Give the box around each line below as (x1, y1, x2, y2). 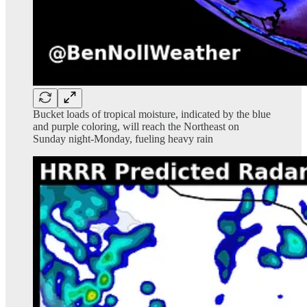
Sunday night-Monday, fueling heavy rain (33, 132, 213, 145)
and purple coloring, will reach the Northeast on (33, 120, 239, 132)
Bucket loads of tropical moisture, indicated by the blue (33, 108, 271, 120)
